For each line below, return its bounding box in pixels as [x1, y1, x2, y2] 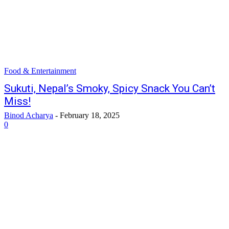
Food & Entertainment [4, 66, 76, 75]
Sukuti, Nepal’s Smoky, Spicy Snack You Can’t [4, 82, 215, 95]
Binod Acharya [4, 111, 53, 120]
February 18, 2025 [60, 111, 120, 120]
